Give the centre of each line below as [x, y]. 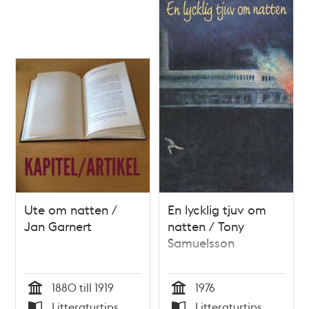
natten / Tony [206, 226]
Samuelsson [201, 242]
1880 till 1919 [83, 287]
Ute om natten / [71, 209]
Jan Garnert [58, 226]
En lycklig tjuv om [217, 209]
